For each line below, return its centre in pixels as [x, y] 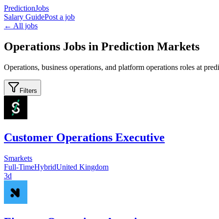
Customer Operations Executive [84, 137]
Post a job [60, 17]
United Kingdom [82, 167]
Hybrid [45, 167]
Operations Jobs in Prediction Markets [102, 46]
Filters [28, 90]
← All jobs [21, 26]
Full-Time [19, 167]
